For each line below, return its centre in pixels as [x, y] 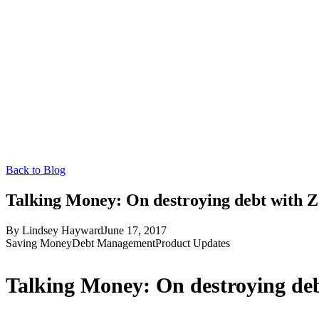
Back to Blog [36, 170]
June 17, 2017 [135, 230]
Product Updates [193, 243]
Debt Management [114, 243]
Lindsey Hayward [63, 230]
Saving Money [39, 243]
